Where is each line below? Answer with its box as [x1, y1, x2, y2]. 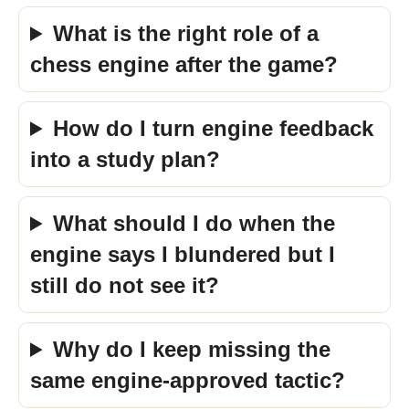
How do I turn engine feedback [53, 116, 374, 141]
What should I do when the [53, 211, 336, 236]
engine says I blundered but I [30, 242, 335, 267]
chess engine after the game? [30, 52, 338, 77]
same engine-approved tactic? [30, 368, 345, 393]
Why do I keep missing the [53, 337, 331, 362]
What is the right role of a [53, 21, 320, 46]
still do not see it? [30, 273, 219, 298]
